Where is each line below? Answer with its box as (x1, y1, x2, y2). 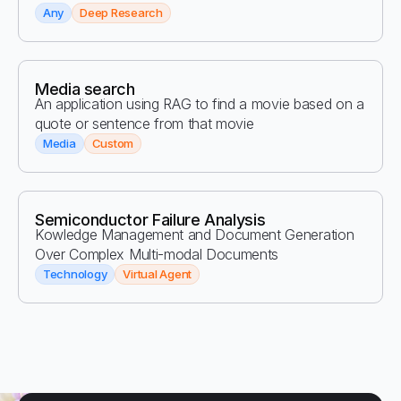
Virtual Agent (123, 267, 192, 281)
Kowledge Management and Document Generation (35, 226, 354, 243)
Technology (43, 267, 107, 281)
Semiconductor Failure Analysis (35, 210, 266, 229)
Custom (91, 136, 134, 150)
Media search (35, 80, 135, 98)
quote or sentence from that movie (35, 115, 254, 132)
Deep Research (80, 5, 163, 20)
